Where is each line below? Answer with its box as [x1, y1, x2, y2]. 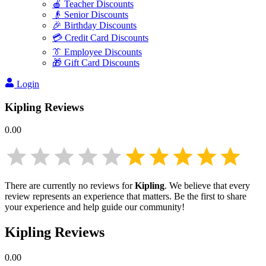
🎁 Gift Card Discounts [52, 58, 140, 68]
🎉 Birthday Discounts [52, 20, 137, 30]
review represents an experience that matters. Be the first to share [5, 191, 246, 202]
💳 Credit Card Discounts [52, 33, 148, 43]
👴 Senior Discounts [52, 9, 128, 20]
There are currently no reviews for [5, 180, 135, 191]
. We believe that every [164, 180, 250, 191]
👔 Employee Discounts [52, 47, 142, 57]
